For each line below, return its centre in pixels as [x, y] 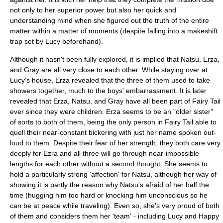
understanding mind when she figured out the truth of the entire [110, 20]
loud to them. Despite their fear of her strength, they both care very [115, 143]
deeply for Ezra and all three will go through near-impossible [105, 153]
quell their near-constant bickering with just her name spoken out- [113, 132]
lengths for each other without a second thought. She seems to [109, 164]
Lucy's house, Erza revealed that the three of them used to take [110, 80]
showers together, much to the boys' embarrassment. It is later [108, 91]
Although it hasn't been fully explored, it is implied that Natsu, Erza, [115, 59]
